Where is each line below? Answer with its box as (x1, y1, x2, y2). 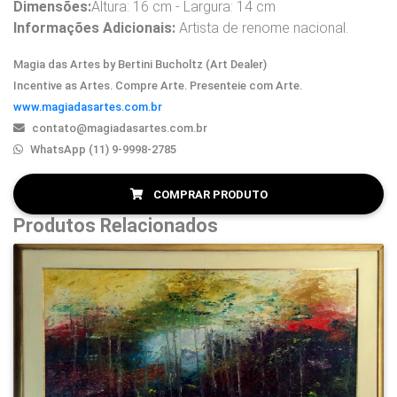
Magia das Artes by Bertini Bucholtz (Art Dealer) (13, 58, 267, 72)
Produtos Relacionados (13, 214, 218, 237)
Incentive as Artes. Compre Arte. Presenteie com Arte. (13, 79, 302, 93)
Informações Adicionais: (13, 19, 175, 37)
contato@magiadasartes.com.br (32, 121, 207, 136)
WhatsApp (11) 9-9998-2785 (30, 143, 176, 157)
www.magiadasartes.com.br (13, 100, 162, 114)
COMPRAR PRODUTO (152, 187, 268, 201)
